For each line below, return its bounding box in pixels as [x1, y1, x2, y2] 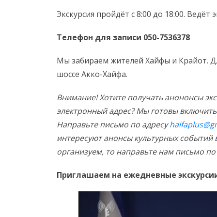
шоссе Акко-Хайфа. [57, 69, 127, 79]
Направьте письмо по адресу [57, 119, 170, 130]
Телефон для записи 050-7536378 [57, 32, 190, 43]
